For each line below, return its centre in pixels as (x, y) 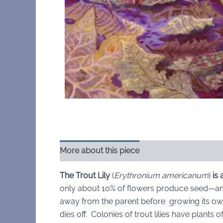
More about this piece (100, 151)
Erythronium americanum (161, 176)
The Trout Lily (85, 176)
